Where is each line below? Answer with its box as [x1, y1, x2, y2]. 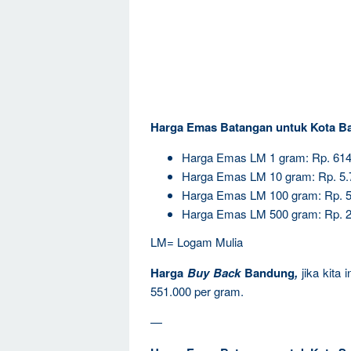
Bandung [244, 263, 295, 281]
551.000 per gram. [150, 282, 244, 299]
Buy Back [187, 263, 245, 281]
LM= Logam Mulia [150, 233, 243, 250]
